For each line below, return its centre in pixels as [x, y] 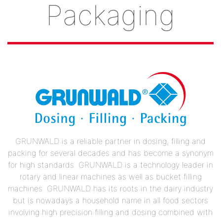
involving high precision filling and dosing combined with [110, 212]
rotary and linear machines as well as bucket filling [110, 176]
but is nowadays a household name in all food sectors [110, 200]
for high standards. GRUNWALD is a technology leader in [110, 165]
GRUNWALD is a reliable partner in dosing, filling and [110, 141]
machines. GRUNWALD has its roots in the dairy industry [110, 188]
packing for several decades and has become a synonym [110, 153]
